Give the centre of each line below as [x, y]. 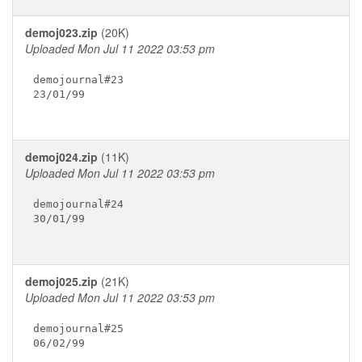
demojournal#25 [78, 328]
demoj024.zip [61, 157]
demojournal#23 [78, 79]
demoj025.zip [61, 281]
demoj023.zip [61, 32]
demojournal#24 [78, 204]
